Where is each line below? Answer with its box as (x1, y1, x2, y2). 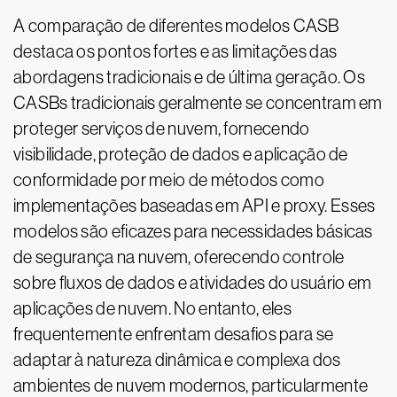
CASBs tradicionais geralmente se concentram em (13, 93, 383, 113)
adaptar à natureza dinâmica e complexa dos (13, 350, 341, 370)
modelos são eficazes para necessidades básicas (13, 222, 373, 241)
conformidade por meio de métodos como (13, 170, 325, 190)
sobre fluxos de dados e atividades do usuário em (13, 273, 372, 292)
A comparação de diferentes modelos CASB (13, 16, 339, 35)
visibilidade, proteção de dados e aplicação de (13, 144, 348, 164)
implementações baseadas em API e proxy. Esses (13, 196, 376, 215)
